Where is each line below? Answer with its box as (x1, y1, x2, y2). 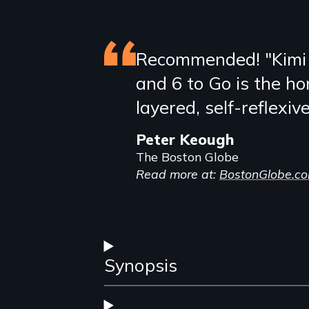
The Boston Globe (135, 149, 239, 165)
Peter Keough (135, 129, 235, 148)
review (103, 77, 191, 111)
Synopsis (103, 255, 178, 277)
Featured (103, 45, 221, 79)
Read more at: (135, 166, 219, 181)
